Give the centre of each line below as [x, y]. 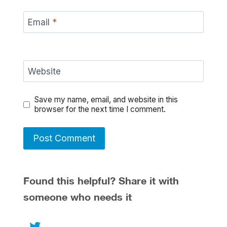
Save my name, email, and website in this [106, 100]
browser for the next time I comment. [100, 109]
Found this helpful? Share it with [101, 181]
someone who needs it [78, 197]
